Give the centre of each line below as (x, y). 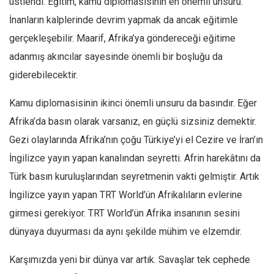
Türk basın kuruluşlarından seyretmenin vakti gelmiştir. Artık (134, 176)
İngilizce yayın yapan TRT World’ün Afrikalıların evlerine (126, 195)
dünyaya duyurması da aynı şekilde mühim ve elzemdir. (125, 231)
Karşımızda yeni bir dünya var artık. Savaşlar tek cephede (130, 260)
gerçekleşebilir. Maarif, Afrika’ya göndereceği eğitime (122, 38)
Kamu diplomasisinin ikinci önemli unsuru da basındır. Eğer (133, 103)
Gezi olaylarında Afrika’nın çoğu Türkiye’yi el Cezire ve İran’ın (136, 140)
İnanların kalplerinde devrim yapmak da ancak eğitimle (124, 20)
